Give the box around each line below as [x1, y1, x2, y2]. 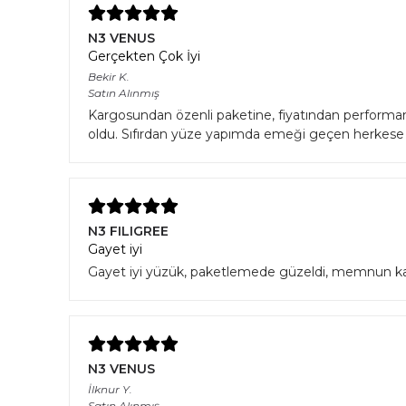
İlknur [88, 382, 122, 396]
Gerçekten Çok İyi [88, 47, 200, 64]
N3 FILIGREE [88, 222, 169, 239]
